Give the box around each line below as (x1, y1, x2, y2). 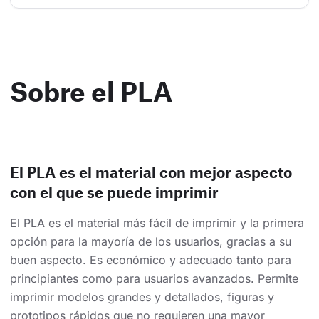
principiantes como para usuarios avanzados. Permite (10, 271, 298, 286)
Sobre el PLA (10, 74, 172, 108)
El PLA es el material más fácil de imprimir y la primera (10, 215, 304, 230)
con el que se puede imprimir (10, 182, 219, 201)
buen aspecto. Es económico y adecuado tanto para (10, 252, 291, 267)
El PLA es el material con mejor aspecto (10, 162, 292, 181)
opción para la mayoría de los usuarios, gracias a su (10, 234, 291, 249)
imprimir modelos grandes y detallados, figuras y (10, 289, 274, 304)
